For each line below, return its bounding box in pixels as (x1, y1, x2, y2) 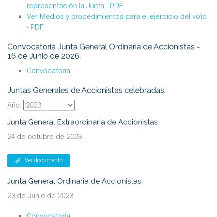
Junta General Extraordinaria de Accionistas (7, 118, 157, 126)
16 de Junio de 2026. (7, 51, 81, 61)
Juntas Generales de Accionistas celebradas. (7, 85, 166, 95)
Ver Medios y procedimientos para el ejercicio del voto (27, 12, 207, 21)
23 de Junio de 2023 (7, 191, 73, 200)
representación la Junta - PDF (27, 1, 123, 10)
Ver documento (23, 157, 63, 164)
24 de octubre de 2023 (7, 132, 82, 141)
